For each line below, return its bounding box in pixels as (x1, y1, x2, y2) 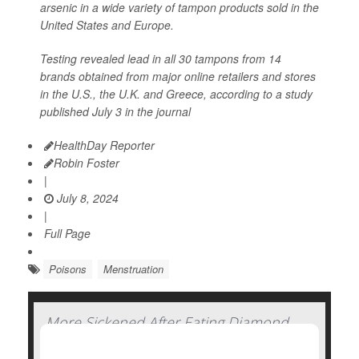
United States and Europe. (40, 17, 174, 34)
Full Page (44, 225, 91, 242)
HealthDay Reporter (54, 137, 155, 154)
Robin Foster (54, 155, 119, 171)
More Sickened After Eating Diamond (46, 313, 288, 333)
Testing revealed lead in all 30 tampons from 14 (40, 50, 281, 67)
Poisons (49, 261, 87, 277)
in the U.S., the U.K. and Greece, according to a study (40, 86, 313, 103)
